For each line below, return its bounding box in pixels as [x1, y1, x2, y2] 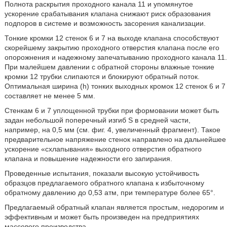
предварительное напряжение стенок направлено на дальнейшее [4, 135, 226, 143]
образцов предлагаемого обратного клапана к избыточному [4, 179, 204, 187]
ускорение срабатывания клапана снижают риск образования [4, 10, 211, 18]
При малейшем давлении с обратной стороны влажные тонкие [4, 63, 214, 71]
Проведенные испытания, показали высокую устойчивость [4, 169, 199, 177]
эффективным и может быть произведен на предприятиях [4, 213, 199, 221]
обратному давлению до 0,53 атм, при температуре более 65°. [4, 188, 215, 197]
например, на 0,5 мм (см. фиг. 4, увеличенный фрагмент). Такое [4, 126, 220, 134]
